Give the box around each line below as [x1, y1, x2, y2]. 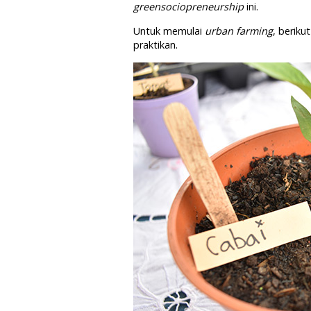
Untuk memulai [133, 24, 205, 37]
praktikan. [133, 38, 178, 51]
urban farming [205, 24, 273, 37]
